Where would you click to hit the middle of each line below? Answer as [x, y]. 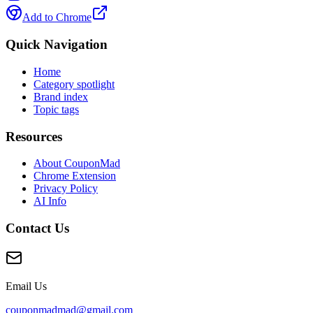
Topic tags [56, 109]
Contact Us [37, 228]
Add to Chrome [57, 17]
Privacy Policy [66, 189]
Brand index [61, 96]
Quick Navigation [57, 45]
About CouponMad [77, 163]
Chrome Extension [75, 176]
